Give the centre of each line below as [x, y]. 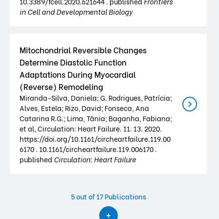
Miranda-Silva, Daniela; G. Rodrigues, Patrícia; [96, 98]
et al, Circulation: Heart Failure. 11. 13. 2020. [91, 128]
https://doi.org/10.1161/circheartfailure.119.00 [95, 139]
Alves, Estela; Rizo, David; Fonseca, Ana [84, 108]
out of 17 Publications [111, 196]
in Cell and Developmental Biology [76, 11]
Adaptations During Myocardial [78, 74]
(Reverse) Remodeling [61, 86]
